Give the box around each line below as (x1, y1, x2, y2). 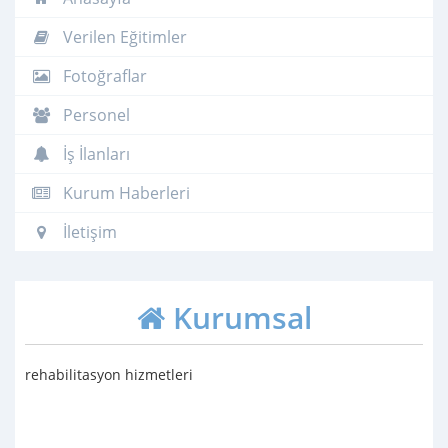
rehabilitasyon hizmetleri (25, 364, 193, 384)
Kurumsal (164, 296, 312, 338)
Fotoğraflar (59, 64, 147, 87)
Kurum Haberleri (59, 181, 190, 204)
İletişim (59, 220, 117, 243)
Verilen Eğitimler (59, 25, 187, 48)
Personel (59, 103, 130, 126)
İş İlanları (59, 142, 130, 165)
